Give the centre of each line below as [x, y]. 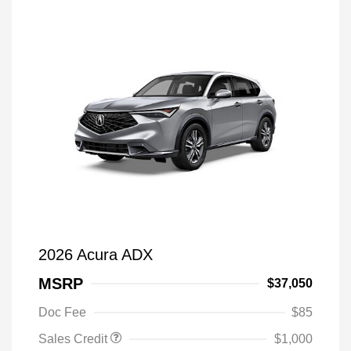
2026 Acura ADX [96, 255]
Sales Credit [74, 339]
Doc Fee [62, 312]
